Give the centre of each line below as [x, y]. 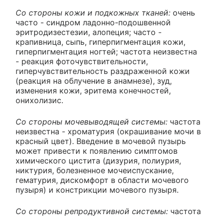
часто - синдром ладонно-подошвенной [93, 22]
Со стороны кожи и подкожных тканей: [93, 12]
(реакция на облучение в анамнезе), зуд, [94, 81]
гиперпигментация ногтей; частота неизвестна [106, 51]
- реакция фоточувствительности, [82, 61]
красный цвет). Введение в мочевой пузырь [101, 141]
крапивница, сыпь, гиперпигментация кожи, [100, 42]
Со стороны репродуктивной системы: [93, 211]
